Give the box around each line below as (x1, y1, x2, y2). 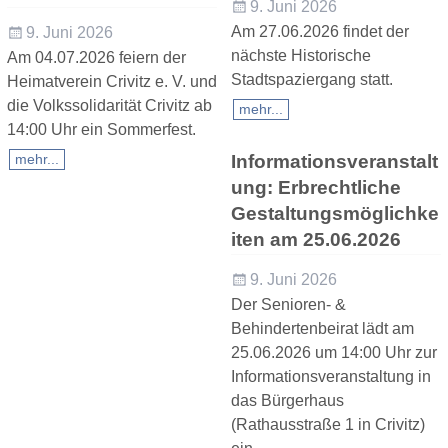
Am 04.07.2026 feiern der (6, 49, 186, 67)
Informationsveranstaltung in (230, 367, 431, 385)
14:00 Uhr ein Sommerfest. (6, 121, 196, 139)
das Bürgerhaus (230, 391, 344, 409)
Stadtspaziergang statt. (230, 71, 393, 89)
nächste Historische (230, 47, 371, 65)
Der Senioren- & (230, 295, 346, 313)
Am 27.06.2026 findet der (230, 23, 409, 41)
